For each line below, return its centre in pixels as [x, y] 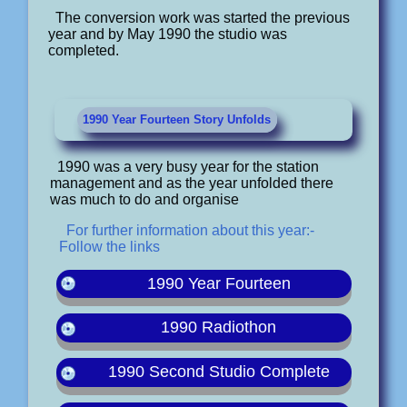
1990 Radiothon [218, 328]
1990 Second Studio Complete [218, 372]
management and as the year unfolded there [191, 183]
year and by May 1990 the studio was [168, 35]
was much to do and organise [144, 199]
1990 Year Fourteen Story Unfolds [177, 120]
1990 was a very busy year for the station [188, 166]
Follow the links [109, 246]
